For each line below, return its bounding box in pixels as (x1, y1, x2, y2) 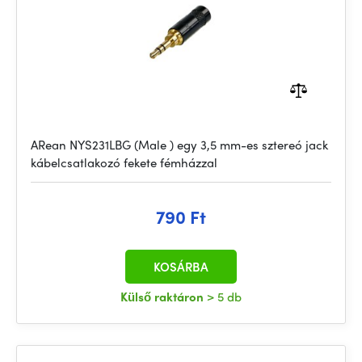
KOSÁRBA (154, 258, 208, 276)
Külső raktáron (120, 288, 207, 305)
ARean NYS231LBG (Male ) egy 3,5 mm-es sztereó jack (31, 136, 328, 154)
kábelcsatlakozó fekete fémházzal (31, 154, 217, 171)
